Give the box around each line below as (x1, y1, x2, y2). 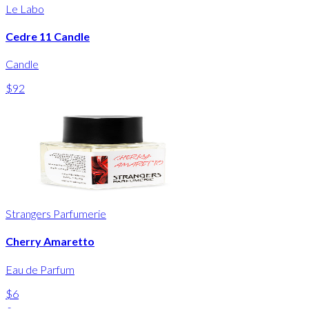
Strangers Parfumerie (6, 207, 106, 221)
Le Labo (6, 1, 44, 15)
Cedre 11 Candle (6, 30, 90, 43)
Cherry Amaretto (6, 235, 94, 248)
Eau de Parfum (6, 262, 74, 276)
